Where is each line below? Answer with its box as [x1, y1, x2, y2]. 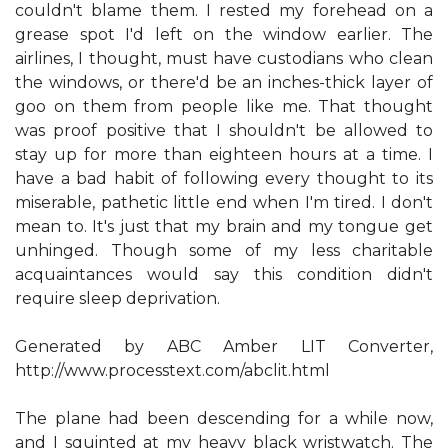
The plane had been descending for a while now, [15, 409, 433, 428]
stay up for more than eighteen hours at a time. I [15, 145, 433, 164]
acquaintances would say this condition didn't [15, 265, 433, 284]
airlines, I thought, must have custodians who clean [15, 49, 433, 68]
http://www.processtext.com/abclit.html [15, 361, 330, 380]
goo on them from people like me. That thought [15, 97, 433, 116]
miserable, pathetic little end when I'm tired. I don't [15, 193, 433, 212]
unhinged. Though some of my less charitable [15, 241, 433, 260]
